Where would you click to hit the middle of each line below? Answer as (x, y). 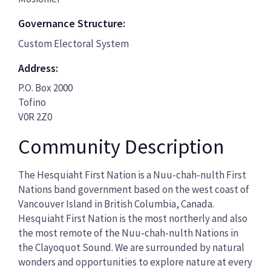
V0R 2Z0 (35, 117)
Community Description (121, 147)
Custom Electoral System (73, 43)
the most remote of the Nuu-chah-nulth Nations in (128, 233)
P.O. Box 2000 (45, 88)
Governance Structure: (71, 24)
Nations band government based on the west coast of (133, 189)
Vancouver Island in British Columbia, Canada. (116, 204)
